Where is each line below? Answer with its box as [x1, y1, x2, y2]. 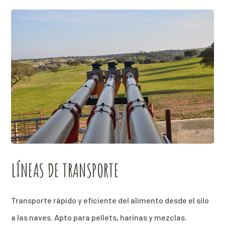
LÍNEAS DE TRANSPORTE [11, 159, 119, 182]
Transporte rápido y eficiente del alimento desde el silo [11, 195, 209, 205]
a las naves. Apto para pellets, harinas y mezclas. [11, 212, 187, 222]
